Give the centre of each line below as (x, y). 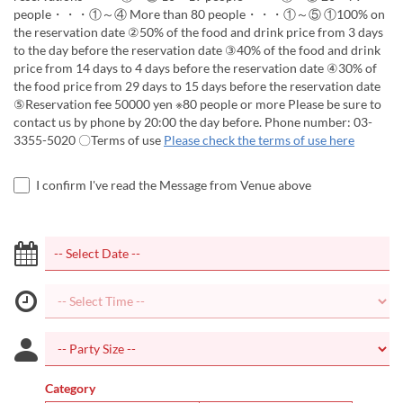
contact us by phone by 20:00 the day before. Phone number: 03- (193, 122)
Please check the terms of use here (259, 140)
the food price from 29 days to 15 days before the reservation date (197, 86)
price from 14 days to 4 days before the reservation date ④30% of (195, 68)
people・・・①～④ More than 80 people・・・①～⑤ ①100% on (199, 14)
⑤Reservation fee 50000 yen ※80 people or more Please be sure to (197, 104)
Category (70, 388)
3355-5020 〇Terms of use (89, 140)
